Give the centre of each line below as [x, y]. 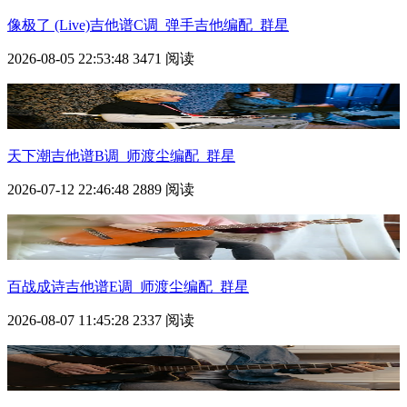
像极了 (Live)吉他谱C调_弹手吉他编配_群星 [148, 25]
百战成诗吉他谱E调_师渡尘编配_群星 [128, 286]
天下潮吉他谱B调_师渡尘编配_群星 [121, 155]
